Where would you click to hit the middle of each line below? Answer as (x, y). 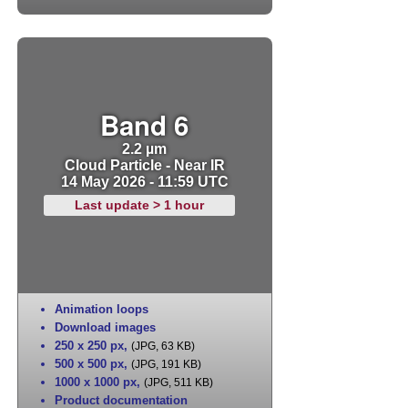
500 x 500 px (89, 364)
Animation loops (101, 310)
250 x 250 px (89, 346)
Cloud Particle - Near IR (144, 165)
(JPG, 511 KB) (178, 383)
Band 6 (145, 125)
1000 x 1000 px (95, 382)
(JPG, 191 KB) (166, 365)
